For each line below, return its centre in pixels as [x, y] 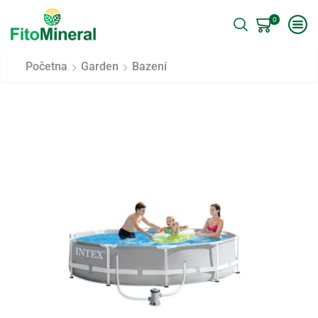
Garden [100, 66]
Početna [46, 66]
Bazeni [149, 66]
